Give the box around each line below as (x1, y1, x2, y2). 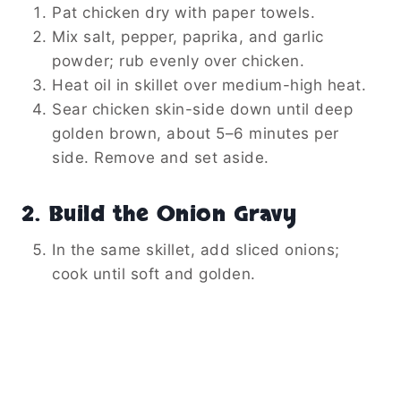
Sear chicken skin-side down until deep (52, 99, 353, 118)
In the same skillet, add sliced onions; (52, 240, 340, 259)
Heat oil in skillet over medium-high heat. (52, 75, 366, 94)
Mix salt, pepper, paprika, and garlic (52, 27, 324, 46)
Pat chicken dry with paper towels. (52, 3, 315, 21)
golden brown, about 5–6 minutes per (52, 124, 339, 142)
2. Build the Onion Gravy (21, 199, 296, 229)
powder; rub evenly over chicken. (52, 51, 304, 70)
